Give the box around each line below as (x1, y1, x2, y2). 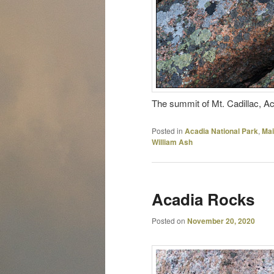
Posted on (152, 215, 187, 226)
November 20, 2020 (187, 215, 255, 227)
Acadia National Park (185, 125, 258, 136)
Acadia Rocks (152, 187, 254, 210)
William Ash (152, 136, 193, 147)
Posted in (152, 125, 183, 136)
